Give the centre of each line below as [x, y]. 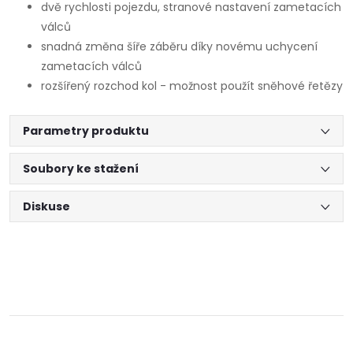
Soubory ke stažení [81, 168]
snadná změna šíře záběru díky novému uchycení [179, 46]
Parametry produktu [86, 130]
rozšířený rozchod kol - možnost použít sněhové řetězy [192, 85]
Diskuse [46, 206]
